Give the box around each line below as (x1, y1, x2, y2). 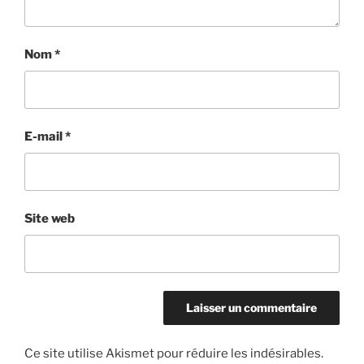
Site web (24, 211, 75, 227)
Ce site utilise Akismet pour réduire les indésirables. (24, 345, 323, 361)
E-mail (24, 129, 65, 145)
